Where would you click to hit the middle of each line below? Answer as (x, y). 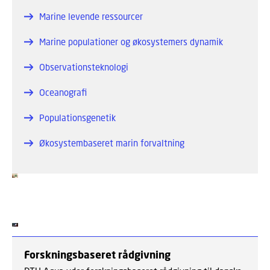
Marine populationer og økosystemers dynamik (131, 42)
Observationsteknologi (84, 67)
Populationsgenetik (77, 118)
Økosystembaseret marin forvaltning (112, 143)
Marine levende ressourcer (91, 17)
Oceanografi (63, 93)
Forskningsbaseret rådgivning (97, 255)
